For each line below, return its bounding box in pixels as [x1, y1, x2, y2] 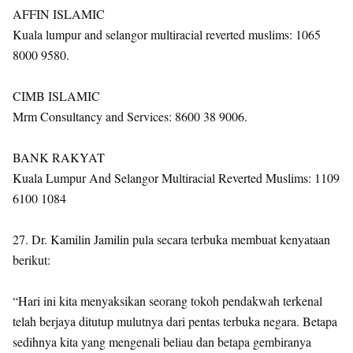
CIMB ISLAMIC [13, 87, 100, 104]
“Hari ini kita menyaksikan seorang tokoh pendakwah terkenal [13, 292, 322, 309]
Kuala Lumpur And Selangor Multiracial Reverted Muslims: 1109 [13, 169, 340, 186]
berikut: [13, 251, 50, 268]
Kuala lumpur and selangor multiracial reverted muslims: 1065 [13, 26, 321, 43]
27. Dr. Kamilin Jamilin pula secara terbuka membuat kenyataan [13, 231, 330, 247]
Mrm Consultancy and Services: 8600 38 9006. [13, 108, 247, 124]
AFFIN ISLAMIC [13, 6, 105, 22]
